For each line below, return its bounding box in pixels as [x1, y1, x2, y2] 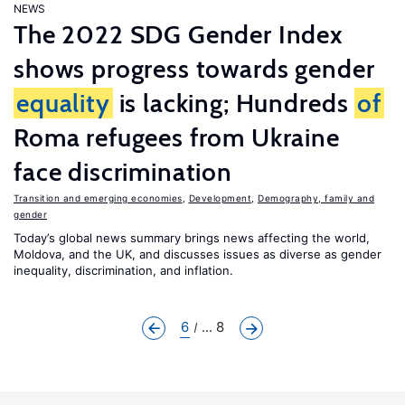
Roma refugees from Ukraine [14, 122, 340, 153]
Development [188, 193, 251, 203]
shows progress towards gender [14, 53, 375, 84]
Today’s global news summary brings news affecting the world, [14, 231, 370, 245]
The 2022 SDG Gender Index [14, 19, 344, 50]
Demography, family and [258, 193, 374, 203]
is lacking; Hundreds [112, 88, 355, 118]
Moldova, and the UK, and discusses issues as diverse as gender [14, 247, 381, 261]
